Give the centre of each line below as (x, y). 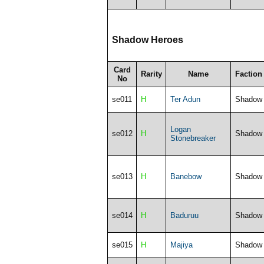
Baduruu (184, 215)
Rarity (151, 74)
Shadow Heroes (147, 39)
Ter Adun (185, 99)
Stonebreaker (193, 138)
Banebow (186, 176)
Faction (248, 74)
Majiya (181, 245)
